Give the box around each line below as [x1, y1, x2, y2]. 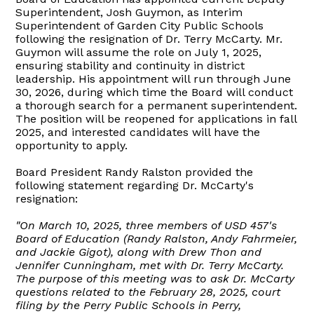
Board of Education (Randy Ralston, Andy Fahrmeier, [15, 231, 298, 245]
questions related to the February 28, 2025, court [15, 285, 281, 299]
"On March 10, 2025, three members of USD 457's [15, 218, 278, 232]
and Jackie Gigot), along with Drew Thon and [15, 245, 262, 259]
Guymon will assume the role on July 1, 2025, [15, 45, 262, 59]
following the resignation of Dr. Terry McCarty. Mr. [15, 32, 283, 46]
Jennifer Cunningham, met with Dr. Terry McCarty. [15, 258, 285, 272]
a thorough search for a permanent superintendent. [15, 98, 298, 112]
